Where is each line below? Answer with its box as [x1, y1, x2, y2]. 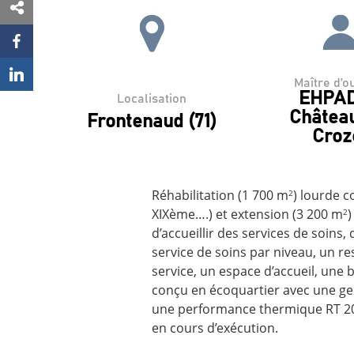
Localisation [117, 92, 186, 105]
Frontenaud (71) [87, 112, 217, 132]
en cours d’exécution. [152, 319, 278, 337]
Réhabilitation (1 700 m [152, 186, 288, 205]
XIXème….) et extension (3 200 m [152, 205, 343, 224]
